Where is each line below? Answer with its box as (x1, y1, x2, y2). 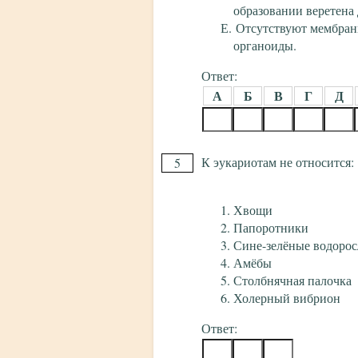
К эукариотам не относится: (201, 153, 354, 171)
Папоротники (233, 219, 308, 237)
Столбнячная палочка (233, 272, 352, 289)
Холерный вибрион (233, 289, 340, 307)
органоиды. (233, 37, 296, 54)
